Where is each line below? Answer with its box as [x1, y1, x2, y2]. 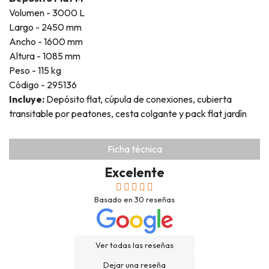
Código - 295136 [9, 78, 77, 91]
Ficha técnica [107, 143, 162, 156]
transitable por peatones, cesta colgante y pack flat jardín [9, 107, 247, 119]
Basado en [94, 195, 134, 205]
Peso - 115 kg [9, 64, 61, 76]
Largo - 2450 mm [9, 20, 82, 33]
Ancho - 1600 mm [9, 35, 83, 47]
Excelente [104, 165, 165, 181]
